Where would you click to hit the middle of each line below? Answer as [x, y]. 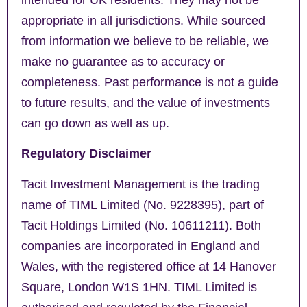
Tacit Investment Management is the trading [140, 184]
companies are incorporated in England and [140, 246]
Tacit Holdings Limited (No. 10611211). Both [141, 225]
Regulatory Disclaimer [86, 154]
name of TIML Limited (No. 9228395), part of [143, 205]
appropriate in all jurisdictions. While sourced [143, 20]
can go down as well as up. [95, 123]
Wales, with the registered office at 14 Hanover [149, 266]
